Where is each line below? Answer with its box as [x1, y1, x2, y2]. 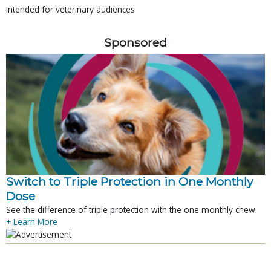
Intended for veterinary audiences [6, 4, 135, 16]
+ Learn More [6, 216, 57, 228]
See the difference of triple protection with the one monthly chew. [6, 204, 257, 216]
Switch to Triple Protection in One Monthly [6, 174, 253, 189]
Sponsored [104, 35, 167, 50]
